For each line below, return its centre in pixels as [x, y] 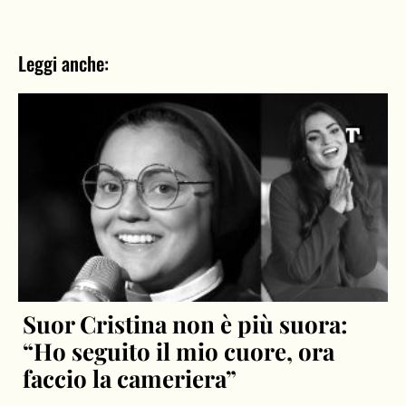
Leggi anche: [63, 63]
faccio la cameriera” [130, 378]
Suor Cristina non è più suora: [186, 324]
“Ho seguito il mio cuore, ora [179, 351]
